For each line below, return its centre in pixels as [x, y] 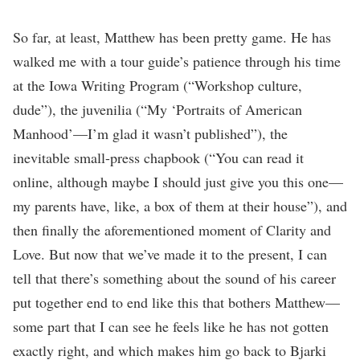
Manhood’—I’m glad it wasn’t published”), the [150, 133]
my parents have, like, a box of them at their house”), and [180, 205]
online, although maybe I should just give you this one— [178, 181]
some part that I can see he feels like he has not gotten [171, 326]
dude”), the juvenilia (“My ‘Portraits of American [157, 109]
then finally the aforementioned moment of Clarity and [172, 229]
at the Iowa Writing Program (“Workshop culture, [157, 85]
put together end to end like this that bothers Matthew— [176, 302]
